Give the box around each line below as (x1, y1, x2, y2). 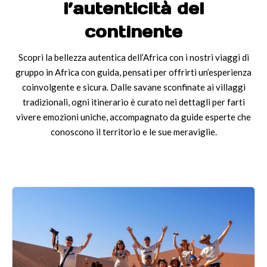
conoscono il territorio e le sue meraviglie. (50, 126, 217, 137)
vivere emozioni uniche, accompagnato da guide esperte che (16, 111, 251, 122)
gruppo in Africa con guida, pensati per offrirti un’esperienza (15, 66, 252, 77)
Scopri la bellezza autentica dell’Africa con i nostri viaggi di (18, 51, 249, 63)
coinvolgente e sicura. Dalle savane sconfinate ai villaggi (21, 81, 246, 92)
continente (85, 21, 182, 42)
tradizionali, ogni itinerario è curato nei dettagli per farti (22, 96, 245, 107)
